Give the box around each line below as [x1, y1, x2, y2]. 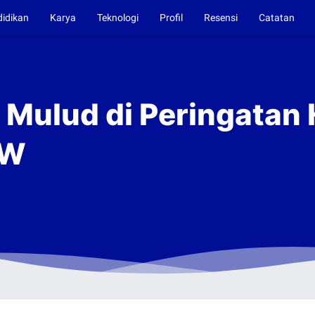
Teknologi [97, 12, 139, 23]
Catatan [259, 12, 295, 23]
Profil [160, 12, 184, 23]
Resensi [204, 12, 238, 23]
